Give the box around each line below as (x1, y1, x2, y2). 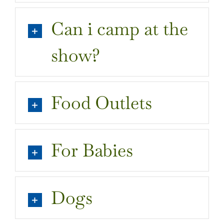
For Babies (50, 138, 133, 162)
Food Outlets (50, 90, 152, 114)
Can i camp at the (50, 16, 188, 40)
